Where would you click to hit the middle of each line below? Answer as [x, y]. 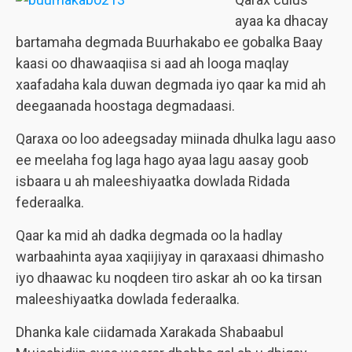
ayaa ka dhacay [282, 21]
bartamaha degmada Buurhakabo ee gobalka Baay [169, 42]
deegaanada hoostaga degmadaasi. [125, 106]
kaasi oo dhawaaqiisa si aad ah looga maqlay [152, 63]
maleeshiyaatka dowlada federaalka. [128, 299]
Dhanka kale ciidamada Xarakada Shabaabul [150, 332]
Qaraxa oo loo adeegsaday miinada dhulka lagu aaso [176, 139]
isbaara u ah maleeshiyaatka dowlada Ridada [153, 181]
